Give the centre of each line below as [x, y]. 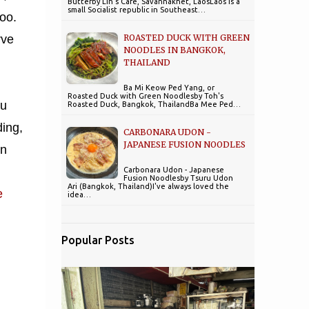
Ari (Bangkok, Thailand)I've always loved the [148, 186]
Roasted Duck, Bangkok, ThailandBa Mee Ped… [154, 104]
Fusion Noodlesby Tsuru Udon [178, 178]
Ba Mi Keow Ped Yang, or [169, 88]
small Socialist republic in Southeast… [136, 10]
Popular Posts [98, 240]
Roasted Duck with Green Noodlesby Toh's [145, 96]
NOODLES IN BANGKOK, [174, 50]
